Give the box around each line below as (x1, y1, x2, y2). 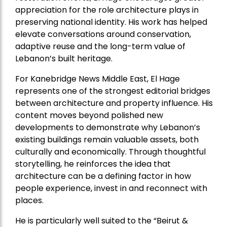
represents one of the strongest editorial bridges (15, 85, 210, 97)
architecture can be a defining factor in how (15, 170, 191, 182)
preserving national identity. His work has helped (15, 16, 207, 28)
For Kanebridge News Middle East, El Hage (15, 73, 180, 85)
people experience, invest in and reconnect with (15, 182, 207, 194)
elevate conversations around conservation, (15, 28, 191, 40)
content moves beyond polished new (15, 109, 163, 121)
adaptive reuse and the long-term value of (15, 41, 185, 52)
